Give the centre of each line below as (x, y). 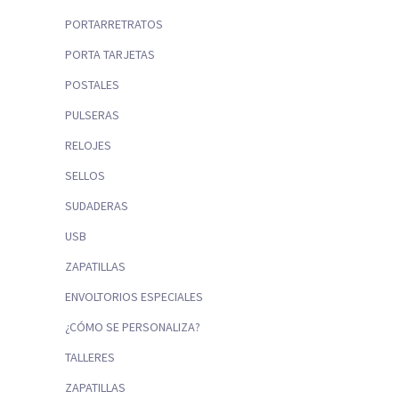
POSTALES (92, 85)
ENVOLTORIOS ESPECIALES (134, 297)
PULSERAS (92, 115)
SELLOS (85, 176)
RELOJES (88, 146)
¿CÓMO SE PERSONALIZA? (133, 327)
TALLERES (90, 358)
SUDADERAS (97, 206)
